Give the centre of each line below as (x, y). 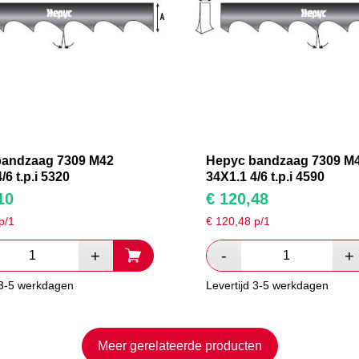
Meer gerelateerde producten (179, 346)
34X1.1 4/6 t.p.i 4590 (265, 177)
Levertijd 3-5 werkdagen (267, 286)
